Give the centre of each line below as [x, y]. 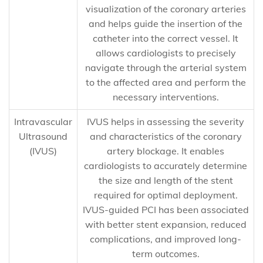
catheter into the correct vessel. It [166, 38]
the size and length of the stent [166, 180]
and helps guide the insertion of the [166, 23]
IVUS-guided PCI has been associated [166, 210]
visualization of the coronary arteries [166, 9]
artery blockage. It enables [166, 151]
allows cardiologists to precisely [166, 53]
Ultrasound [43, 136]
